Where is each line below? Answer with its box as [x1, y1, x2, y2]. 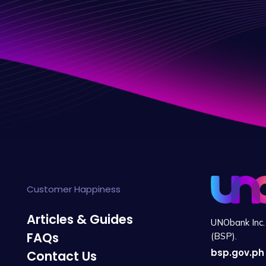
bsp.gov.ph [211, 246, 265, 259]
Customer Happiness [26, 183, 121, 196]
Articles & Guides [26, 211, 133, 229]
